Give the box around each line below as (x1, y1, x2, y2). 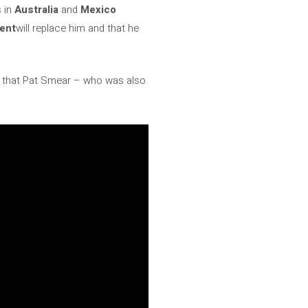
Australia (14, 1, 58, 17)
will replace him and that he (16, 20, 139, 36)
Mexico (80, 1, 116, 17)
